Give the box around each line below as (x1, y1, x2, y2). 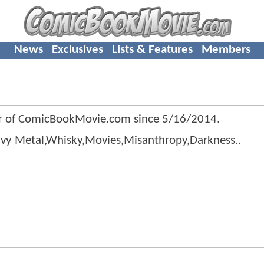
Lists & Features (111, 43, 193, 56)
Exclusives (51, 43, 103, 56)
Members (201, 43, 250, 56)
